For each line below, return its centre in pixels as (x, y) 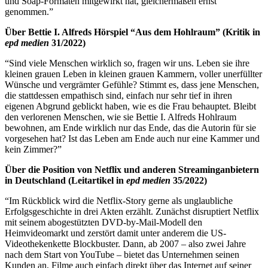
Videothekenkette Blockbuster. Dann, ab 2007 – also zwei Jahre (125, 243)
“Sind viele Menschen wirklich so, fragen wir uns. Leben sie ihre (127, 63)
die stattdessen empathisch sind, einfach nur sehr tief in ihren (118, 95)
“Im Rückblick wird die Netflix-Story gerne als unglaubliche (119, 200)
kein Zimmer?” (33, 149)
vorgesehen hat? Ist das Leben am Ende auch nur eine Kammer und (132, 138)
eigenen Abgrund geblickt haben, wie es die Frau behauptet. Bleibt (130, 106)
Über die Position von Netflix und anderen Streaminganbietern (132, 169)
